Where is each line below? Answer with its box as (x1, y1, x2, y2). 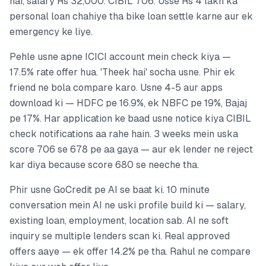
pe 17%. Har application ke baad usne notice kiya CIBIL (9, 113, 251, 125)
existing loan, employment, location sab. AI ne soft (9, 215, 229, 227)
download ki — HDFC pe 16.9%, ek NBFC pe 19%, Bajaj (9, 97, 247, 109)
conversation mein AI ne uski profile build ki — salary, (9, 199, 246, 211)
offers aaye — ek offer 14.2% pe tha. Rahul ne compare (9, 246, 251, 258)
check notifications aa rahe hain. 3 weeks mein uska (9, 128, 238, 140)
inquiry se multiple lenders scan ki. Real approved (9, 230, 230, 242)
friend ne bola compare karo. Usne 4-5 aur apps (9, 82, 223, 94)
